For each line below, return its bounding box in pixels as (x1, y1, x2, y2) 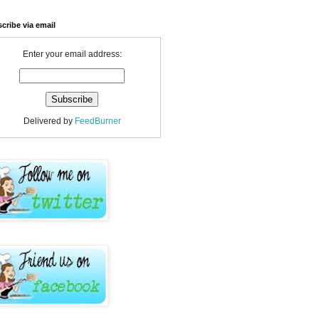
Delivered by (23, 116, 75, 126)
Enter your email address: (22, 49, 122, 59)
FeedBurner (74, 116, 121, 126)
